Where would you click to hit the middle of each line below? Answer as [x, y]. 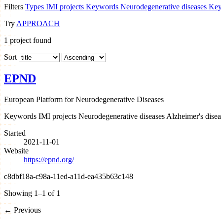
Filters [14, 6]
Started [15, 133]
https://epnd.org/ [49, 159]
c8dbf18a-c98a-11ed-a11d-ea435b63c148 [69, 176]
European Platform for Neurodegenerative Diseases [84, 99]
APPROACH [38, 23]
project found [30, 40]
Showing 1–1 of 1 [32, 193]
